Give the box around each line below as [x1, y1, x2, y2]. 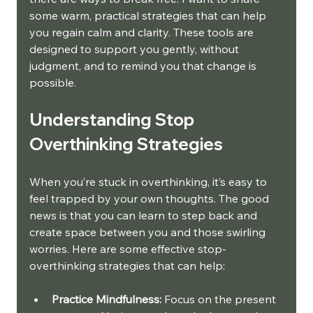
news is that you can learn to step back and [29, 208, 260, 222]
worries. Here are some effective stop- [29, 242, 226, 256]
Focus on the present [161, 292, 279, 306]
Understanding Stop [29, 109, 198, 130]
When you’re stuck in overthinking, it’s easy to [29, 175, 270, 189]
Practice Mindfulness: [52, 292, 161, 306]
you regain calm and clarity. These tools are [29, 25, 256, 39]
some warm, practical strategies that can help [29, 8, 269, 22]
